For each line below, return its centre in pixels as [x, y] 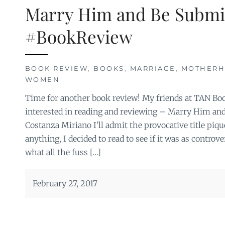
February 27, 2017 [65, 183]
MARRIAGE [153, 68]
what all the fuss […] [63, 152]
